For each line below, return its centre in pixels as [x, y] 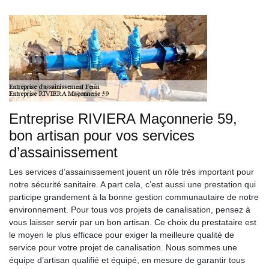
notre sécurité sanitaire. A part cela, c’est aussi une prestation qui [132, 184]
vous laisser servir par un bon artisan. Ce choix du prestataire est [133, 222]
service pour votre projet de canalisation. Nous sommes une [123, 247]
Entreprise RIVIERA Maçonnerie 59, [123, 119]
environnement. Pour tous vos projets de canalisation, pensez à [130, 210]
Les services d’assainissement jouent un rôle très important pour [131, 172]
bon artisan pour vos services [102, 135]
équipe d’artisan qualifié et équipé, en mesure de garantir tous [127, 260]
